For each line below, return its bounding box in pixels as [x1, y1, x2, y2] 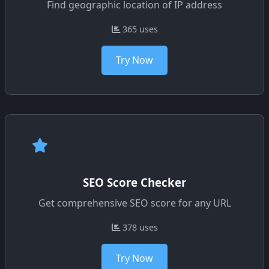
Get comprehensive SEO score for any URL [38, 196, 231, 210]
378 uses [119, 222, 158, 234]
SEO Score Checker [83, 175, 186, 190]
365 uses [119, 23, 158, 35]
